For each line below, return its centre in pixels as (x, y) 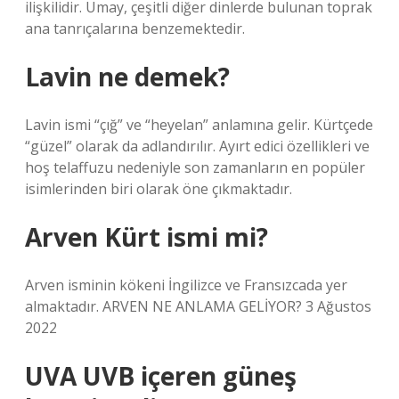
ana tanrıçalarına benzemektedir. (135, 28)
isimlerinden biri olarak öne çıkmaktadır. (159, 189)
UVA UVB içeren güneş (161, 376)
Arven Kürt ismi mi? (147, 237)
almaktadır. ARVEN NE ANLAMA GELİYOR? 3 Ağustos (198, 306)
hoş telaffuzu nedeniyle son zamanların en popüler (195, 167)
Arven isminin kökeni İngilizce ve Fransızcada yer (186, 285)
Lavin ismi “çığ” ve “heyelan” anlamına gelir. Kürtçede (199, 125)
